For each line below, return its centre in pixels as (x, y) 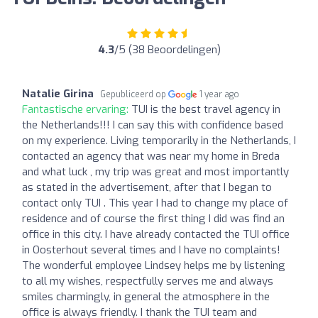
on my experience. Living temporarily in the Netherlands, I (159, 140)
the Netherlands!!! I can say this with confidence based (153, 125)
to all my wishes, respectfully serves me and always (148, 281)
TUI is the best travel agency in (206, 109)
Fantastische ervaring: (77, 109)
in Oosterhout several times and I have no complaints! (151, 250)
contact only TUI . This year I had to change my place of (155, 203)
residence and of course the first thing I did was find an (153, 218)
